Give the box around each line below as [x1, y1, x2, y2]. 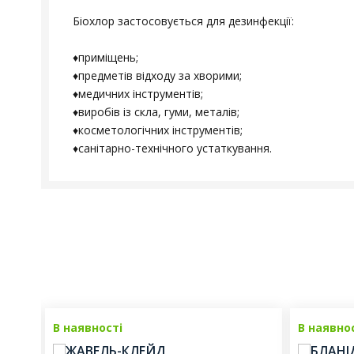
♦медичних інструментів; [73, 86, 203, 101]
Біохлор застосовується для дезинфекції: [73, 13, 294, 28]
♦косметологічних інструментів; [73, 122, 243, 137]
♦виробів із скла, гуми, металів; [73, 104, 239, 119]
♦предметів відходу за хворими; [73, 68, 242, 83]
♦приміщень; [73, 50, 138, 65]
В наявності [53, 320, 122, 335]
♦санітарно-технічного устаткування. [73, 141, 272, 156]
